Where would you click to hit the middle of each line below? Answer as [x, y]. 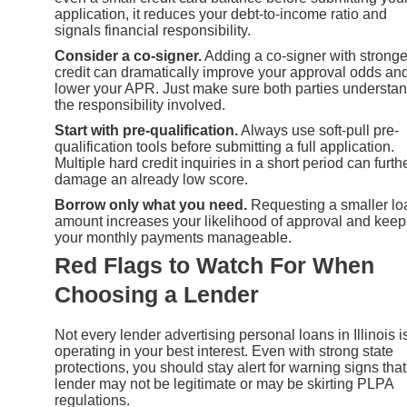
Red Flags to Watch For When [214, 266]
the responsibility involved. [140, 105]
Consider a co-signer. [128, 56]
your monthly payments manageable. [173, 238]
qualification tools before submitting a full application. [224, 147]
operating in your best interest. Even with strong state [224, 352]
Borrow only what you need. [151, 205]
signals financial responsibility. [153, 31]
